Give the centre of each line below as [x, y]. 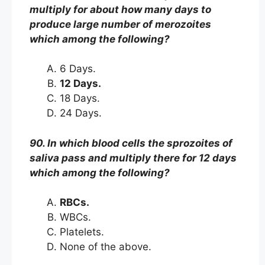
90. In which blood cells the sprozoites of [131, 143]
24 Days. [82, 113]
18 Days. [81, 98]
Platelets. [83, 232]
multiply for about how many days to [120, 9]
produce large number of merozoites [120, 24]
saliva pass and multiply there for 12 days [133, 158]
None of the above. [107, 247]
